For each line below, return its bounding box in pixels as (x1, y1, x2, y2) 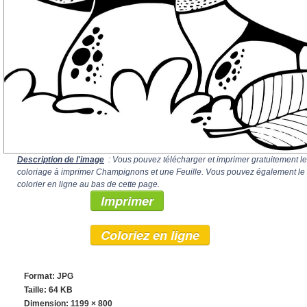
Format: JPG (24, 271, 73, 282)
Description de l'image (17, 155, 104, 165)
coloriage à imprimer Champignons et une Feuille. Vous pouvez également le (17, 167, 305, 177)
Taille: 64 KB (24, 285, 73, 295)
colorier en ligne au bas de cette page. (17, 180, 160, 190)
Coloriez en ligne (101, 226, 199, 245)
